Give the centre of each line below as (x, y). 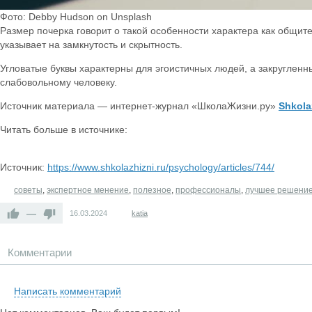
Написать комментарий (68, 291)
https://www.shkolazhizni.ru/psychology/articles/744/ (161, 167)
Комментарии (40, 252)
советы (28, 190)
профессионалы (208, 190)
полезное (152, 190)
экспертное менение (88, 190)
